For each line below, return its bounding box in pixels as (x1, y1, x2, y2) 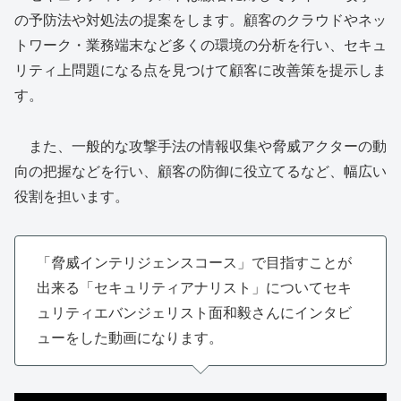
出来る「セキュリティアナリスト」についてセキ (37, 279, 352, 295)
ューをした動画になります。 (37, 329, 223, 346)
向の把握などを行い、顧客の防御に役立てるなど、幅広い (14, 163, 387, 179)
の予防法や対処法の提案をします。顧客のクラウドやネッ (14, 12, 387, 28)
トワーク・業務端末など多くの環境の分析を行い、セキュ (14, 37, 387, 53)
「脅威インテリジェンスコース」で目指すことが (37, 254, 352, 270)
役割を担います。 (14, 188, 129, 204)
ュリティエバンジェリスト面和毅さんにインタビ (37, 304, 352, 320)
